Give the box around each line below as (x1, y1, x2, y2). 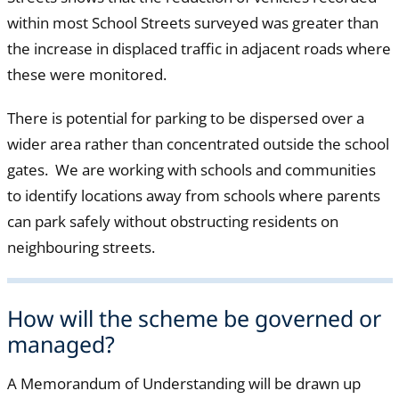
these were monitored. (6, 64, 167, 85)
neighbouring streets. (6, 237, 155, 258)
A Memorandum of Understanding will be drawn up (6, 372, 361, 394)
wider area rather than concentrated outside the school (6, 134, 389, 155)
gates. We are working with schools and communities (6, 159, 376, 181)
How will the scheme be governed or (6, 303, 381, 334)
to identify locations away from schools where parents (6, 185, 380, 207)
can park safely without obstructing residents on (6, 211, 338, 232)
